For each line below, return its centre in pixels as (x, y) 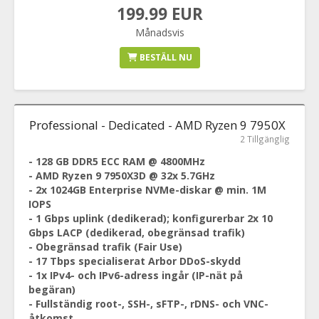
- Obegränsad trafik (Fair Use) (105, 247)
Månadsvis (159, 32)
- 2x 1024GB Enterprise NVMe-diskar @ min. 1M (147, 190)
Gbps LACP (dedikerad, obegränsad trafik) (137, 232)
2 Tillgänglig (265, 139)
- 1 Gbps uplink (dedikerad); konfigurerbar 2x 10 (151, 218)
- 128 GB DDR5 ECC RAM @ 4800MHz (117, 161)
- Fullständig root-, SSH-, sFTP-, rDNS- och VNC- (148, 304)
